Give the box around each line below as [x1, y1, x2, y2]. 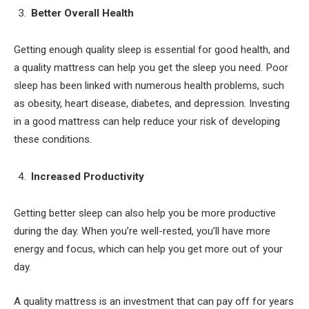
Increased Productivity [31, 170, 144, 183]
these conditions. [14, 133, 92, 146]
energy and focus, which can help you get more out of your [14, 243, 283, 256]
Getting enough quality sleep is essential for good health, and [14, 43, 290, 57]
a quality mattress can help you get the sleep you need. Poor [14, 61, 288, 74]
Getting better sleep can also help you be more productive [14, 207, 276, 220]
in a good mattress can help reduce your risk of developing [14, 115, 280, 128]
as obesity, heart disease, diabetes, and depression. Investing [14, 97, 290, 110]
